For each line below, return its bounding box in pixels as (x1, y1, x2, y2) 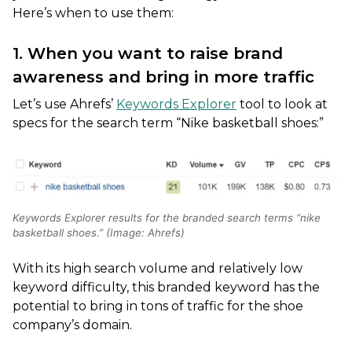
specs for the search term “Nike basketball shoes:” (13, 115, 324, 131)
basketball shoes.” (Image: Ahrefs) (13, 226, 185, 240)
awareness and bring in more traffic (13, 67, 314, 87)
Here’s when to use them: (13, 5, 174, 21)
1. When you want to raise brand (13, 43, 283, 64)
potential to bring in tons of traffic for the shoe (13, 299, 303, 314)
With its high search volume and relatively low (13, 261, 302, 277)
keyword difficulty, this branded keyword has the (13, 280, 320, 295)
